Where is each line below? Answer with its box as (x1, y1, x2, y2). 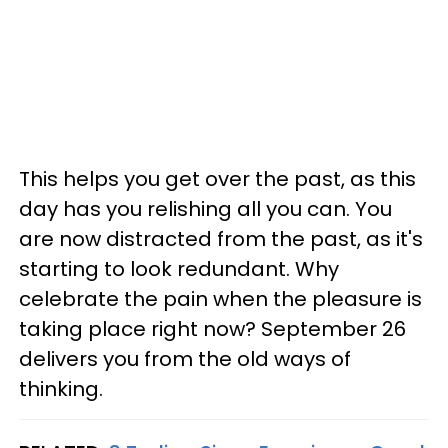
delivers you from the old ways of (19, 344, 351, 373)
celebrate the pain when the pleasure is (19, 284, 422, 313)
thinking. (19, 374, 103, 403)
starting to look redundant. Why (19, 254, 339, 283)
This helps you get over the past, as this (19, 164, 416, 193)
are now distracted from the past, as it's (19, 224, 423, 253)
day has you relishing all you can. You (19, 194, 392, 223)
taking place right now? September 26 (19, 314, 406, 343)
